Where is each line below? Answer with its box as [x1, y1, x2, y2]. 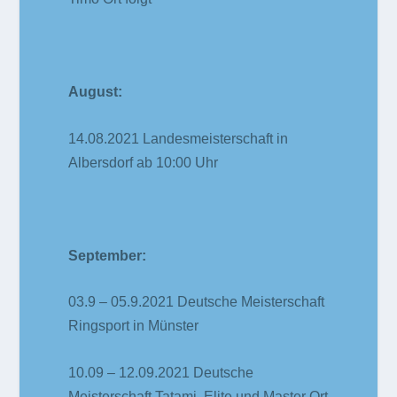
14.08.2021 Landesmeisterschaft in [68, 130, 289, 146]
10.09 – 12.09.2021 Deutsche [68, 364, 254, 380]
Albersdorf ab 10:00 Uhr [68, 154, 219, 170]
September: [68, 247, 147, 263]
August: [68, 83, 123, 99]
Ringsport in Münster [68, 318, 199, 334]
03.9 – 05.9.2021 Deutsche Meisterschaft [68, 294, 325, 310]
